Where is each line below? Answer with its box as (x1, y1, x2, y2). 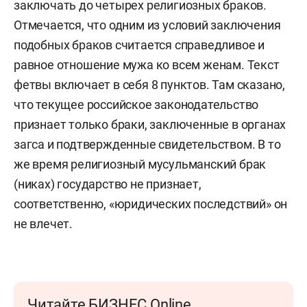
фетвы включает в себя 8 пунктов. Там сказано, (14, 77, 285, 92)
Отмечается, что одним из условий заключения (14, 17, 281, 32)
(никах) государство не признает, (14, 176, 201, 191)
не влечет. (14, 216, 73, 231)
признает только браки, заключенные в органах (14, 116, 286, 132)
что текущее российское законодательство (14, 97, 259, 112)
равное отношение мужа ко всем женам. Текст (14, 57, 280, 72)
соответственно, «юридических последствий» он (14, 196, 288, 211)
